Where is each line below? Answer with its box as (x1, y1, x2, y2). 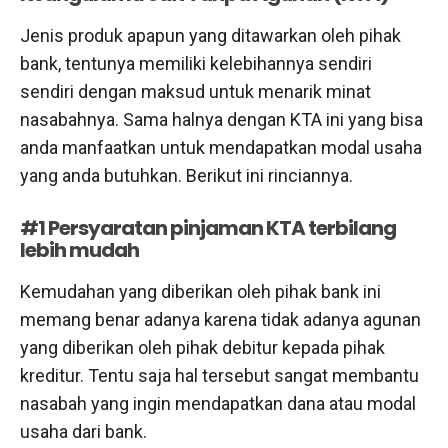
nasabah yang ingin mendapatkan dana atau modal (20, 392, 416, 414)
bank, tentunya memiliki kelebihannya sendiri (20, 52, 372, 74)
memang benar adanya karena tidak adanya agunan (20, 308, 421, 330)
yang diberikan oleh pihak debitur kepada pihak (20, 336, 385, 358)
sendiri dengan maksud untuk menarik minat (20, 80, 371, 102)
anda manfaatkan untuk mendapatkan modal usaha (20, 136, 422, 158)
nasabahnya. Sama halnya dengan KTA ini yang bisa (20, 108, 423, 130)
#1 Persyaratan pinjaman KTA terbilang (20, 213, 396, 242)
